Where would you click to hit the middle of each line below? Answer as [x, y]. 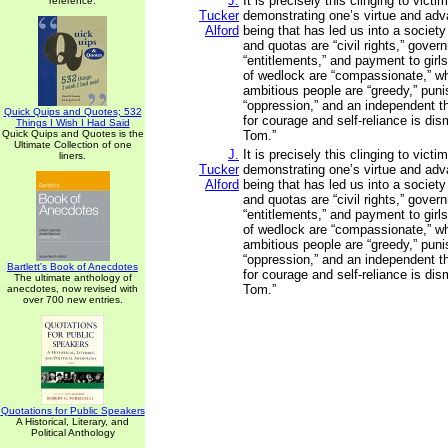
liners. [72, 155]
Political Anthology [72, 432]
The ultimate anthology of [72, 277]
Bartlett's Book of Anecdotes [72, 266]
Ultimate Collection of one [72, 144]
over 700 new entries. [72, 299]
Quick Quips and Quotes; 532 [72, 111]
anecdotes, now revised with [72, 288]
